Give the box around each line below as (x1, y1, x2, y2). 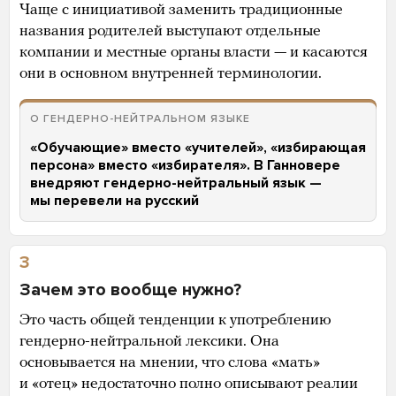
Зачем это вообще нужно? (19, 278, 241, 301)
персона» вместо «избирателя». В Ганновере (30, 156, 340, 174)
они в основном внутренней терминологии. (19, 65, 322, 82)
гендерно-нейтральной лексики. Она (19, 332, 279, 350)
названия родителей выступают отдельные (19, 22, 321, 40)
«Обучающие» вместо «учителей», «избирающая (30, 138, 366, 156)
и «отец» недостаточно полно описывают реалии (19, 375, 358, 392)
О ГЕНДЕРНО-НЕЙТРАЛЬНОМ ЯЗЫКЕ (30, 111, 250, 125)
